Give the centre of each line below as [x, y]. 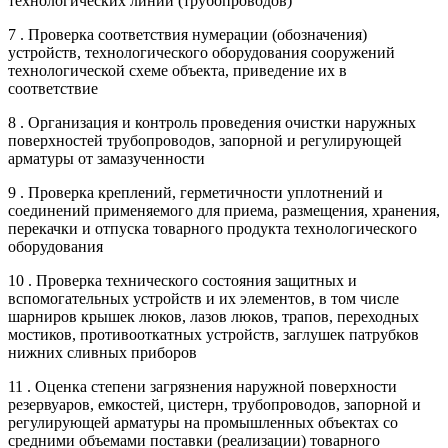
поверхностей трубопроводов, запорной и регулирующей [205, 140]
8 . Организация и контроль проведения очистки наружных [212, 122]
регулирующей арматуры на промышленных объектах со [203, 422]
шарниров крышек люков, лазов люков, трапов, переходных [213, 316]
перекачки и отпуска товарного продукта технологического [212, 228]
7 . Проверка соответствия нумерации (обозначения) [187, 34]
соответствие [53, 88]
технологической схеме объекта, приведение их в [177, 70]
